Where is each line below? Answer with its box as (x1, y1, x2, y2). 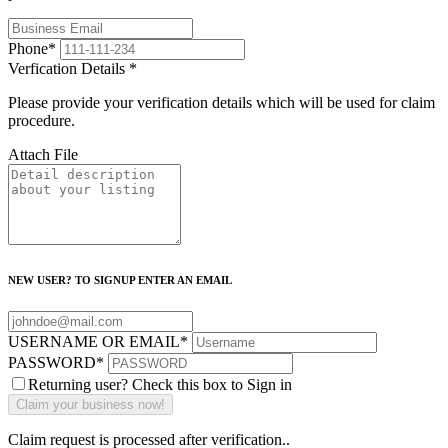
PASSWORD (8, 353, 96, 371)
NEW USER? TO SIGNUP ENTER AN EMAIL (8, 273, 232, 286)
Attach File (8, 145, 78, 163)
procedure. (8, 111, 75, 129)
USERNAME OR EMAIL (8, 332, 180, 350)
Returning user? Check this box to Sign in (28, 375, 292, 393)
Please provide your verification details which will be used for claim (8, 93, 435, 111)
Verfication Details (8, 59, 129, 77)
